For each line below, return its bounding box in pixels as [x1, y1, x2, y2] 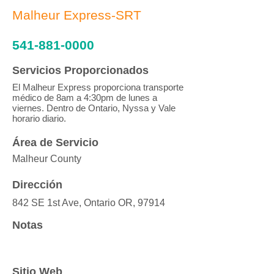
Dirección [12, 179, 62, 191]
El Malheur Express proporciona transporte [12, 82, 183, 92]
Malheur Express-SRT [12, 8, 141, 22]
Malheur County [12, 154, 81, 164]
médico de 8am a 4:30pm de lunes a [12, 92, 157, 103]
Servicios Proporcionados [12, 64, 149, 76]
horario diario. [12, 113, 66, 124]
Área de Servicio [12, 136, 98, 149]
